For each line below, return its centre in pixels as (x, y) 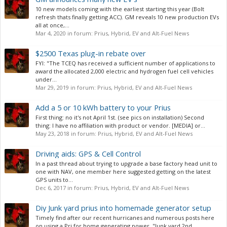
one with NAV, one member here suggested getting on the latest (123, 172)
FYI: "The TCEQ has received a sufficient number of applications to (125, 63)
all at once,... (52, 25)
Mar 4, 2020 (51, 33)
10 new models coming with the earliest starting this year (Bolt (120, 9)
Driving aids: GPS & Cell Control (88, 154)
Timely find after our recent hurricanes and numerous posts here (125, 218)
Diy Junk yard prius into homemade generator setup (123, 208)
